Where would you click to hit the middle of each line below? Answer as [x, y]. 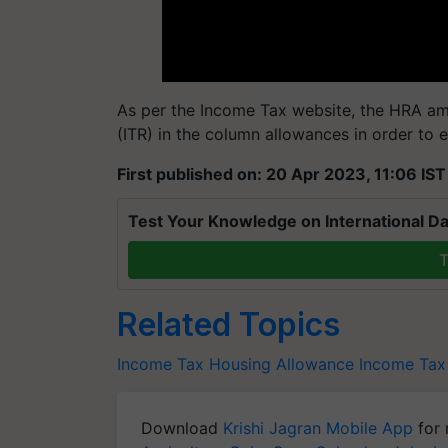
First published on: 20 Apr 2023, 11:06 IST [281, 173]
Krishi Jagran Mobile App [318, 427]
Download [182, 427]
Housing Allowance [281, 363]
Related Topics [228, 324]
